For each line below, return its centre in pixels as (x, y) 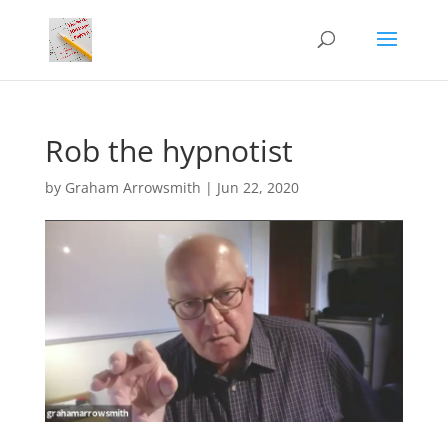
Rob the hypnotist (168, 150)
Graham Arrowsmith (132, 187)
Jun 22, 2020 (257, 187)
